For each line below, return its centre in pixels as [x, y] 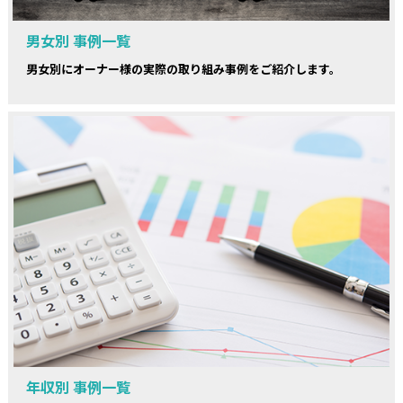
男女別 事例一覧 [78, 40]
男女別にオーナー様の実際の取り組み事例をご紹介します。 [183, 68]
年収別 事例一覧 [78, 386]
